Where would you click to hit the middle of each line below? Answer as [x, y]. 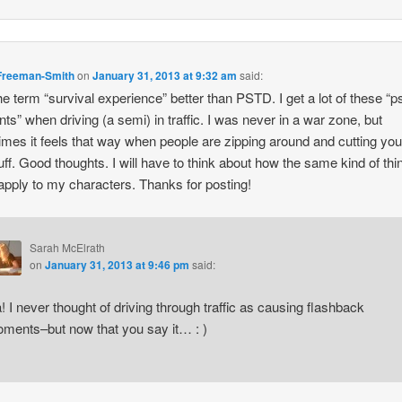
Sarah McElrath [67, 248]
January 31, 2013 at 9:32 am [165, 76]
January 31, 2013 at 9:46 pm [117, 265]
